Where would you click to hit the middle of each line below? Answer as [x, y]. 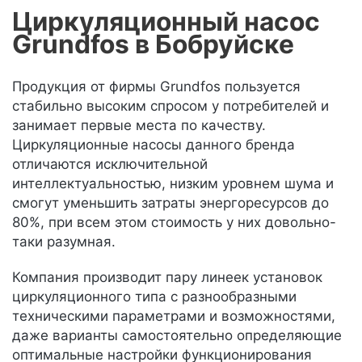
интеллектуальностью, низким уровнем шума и [173, 183]
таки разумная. [64, 242]
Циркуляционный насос [166, 21]
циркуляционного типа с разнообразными [154, 297]
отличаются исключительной [110, 164]
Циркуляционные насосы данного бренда [154, 145]
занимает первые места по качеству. [139, 125]
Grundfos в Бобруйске [153, 44]
